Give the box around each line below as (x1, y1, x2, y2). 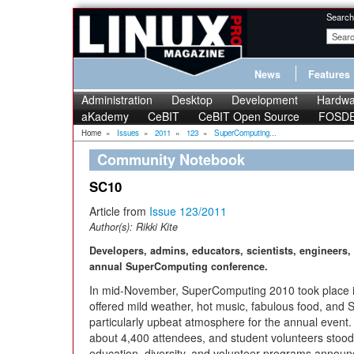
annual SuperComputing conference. (89, 259, 268, 273)
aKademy (81, 108, 129, 124)
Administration (81, 92, 153, 107)
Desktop (171, 92, 213, 107)
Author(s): (89, 220, 136, 234)
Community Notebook (97, 149, 245, 170)
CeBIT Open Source (198, 108, 299, 124)
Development (232, 92, 298, 107)
